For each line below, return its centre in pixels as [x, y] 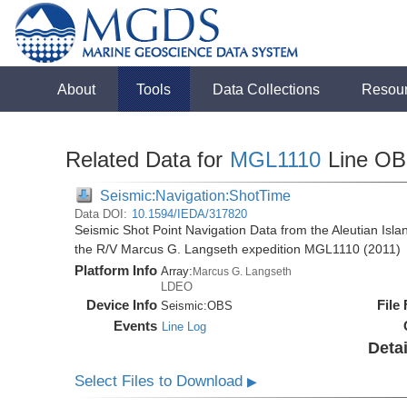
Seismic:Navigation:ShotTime [196, 195]
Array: [177, 271]
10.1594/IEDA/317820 [190, 214]
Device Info [122, 305]
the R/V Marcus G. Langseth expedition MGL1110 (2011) [238, 249]
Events [136, 326]
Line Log [184, 327]
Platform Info [116, 270]
